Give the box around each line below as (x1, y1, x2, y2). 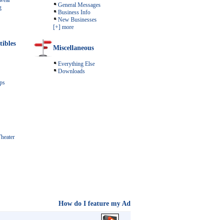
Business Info (58, 9, 90, 16)
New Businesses (58, 16, 97, 23)
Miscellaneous (53, 44, 94, 52)
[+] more (53, 24, 74, 30)
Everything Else (58, 60, 95, 67)
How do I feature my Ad (58, 200, 131, 207)
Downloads (58, 68, 85, 75)
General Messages (58, 1, 101, 8)
